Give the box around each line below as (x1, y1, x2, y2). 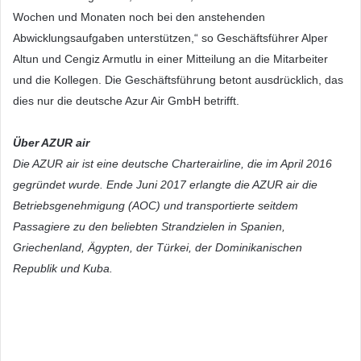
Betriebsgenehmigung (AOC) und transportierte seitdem (13, 198, 298, 212)
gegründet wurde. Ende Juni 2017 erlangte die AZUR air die (13, 177, 317, 191)
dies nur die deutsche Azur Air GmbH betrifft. (13, 93, 239, 107)
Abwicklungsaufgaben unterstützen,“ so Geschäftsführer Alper (13, 31, 328, 44)
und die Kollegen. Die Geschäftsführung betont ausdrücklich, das (13, 73, 343, 86)
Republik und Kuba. (13, 261, 113, 275)
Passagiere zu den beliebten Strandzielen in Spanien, (13, 219, 285, 233)
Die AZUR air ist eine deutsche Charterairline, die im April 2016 (13, 156, 332, 170)
